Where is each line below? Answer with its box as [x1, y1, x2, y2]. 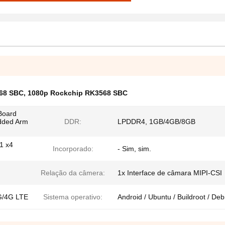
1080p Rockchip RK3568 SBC [28, 89, 128, 97]
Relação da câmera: [41, 169, 105, 177]
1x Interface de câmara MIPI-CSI [118, 169, 222, 177]
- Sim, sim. [118, 145, 151, 153]
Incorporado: [52, 145, 93, 153]
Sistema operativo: [43, 193, 102, 201]
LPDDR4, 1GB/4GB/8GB [118, 118, 195, 126]
